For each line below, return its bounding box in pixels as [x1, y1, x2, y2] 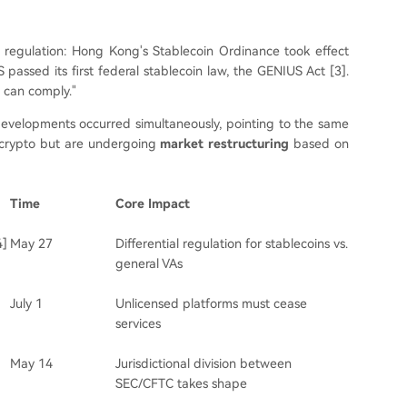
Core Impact [115, 196, 190, 211]
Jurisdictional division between [115, 356, 292, 371]
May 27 [10, 236, 53, 251]
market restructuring [160, 136, 290, 151]
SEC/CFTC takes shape [115, 376, 247, 391]
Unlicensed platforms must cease [115, 296, 307, 311]
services [115, 316, 161, 331]
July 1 [10, 296, 43, 311]
